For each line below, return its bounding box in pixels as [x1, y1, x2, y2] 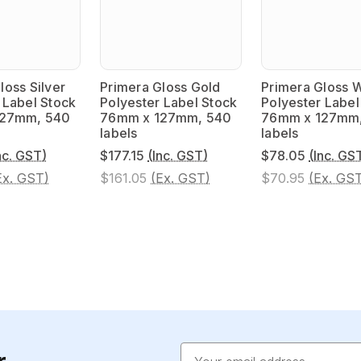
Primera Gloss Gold [100, 78, 221, 95]
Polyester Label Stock [100, 93, 238, 110]
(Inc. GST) [147, 147, 208, 164]
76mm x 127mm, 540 [100, 109, 232, 126]
